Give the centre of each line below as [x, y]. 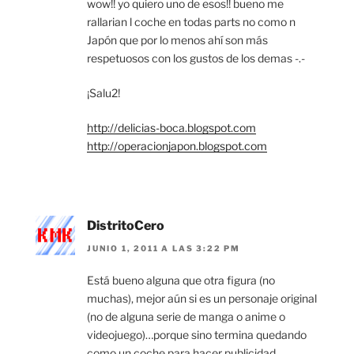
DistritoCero [126, 226]
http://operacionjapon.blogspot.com [177, 146]
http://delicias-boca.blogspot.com [171, 128]
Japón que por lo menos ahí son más [177, 40]
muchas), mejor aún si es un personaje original [202, 298]
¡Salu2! [104, 93]
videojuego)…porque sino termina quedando [197, 334]
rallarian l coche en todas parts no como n [191, 22]
